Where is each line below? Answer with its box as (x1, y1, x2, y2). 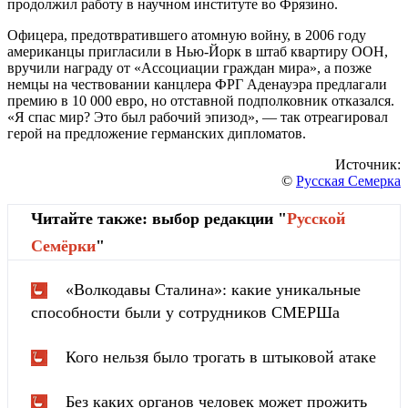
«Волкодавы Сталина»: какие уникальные (66, 280, 361, 299)
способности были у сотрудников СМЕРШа (31, 302, 340, 321)
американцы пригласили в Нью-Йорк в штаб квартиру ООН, (7, 43, 388, 59)
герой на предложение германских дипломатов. (7, 125, 306, 141)
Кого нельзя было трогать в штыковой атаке (66, 347, 376, 366)
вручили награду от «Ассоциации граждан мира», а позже (7, 59, 372, 76)
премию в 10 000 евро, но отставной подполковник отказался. (7, 92, 394, 108)
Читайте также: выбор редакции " (31, 209, 287, 228)
